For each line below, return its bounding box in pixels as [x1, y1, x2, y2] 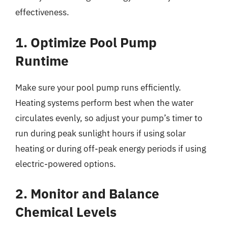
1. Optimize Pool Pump [15, 33, 157, 51]
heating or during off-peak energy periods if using [15, 142, 206, 154]
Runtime [15, 51, 69, 69]
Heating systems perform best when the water [15, 97, 193, 108]
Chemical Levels [15, 203, 117, 220]
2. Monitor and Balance [15, 185, 159, 202]
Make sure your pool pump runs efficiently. [15, 81, 181, 93]
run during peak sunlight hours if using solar [15, 127, 186, 139]
